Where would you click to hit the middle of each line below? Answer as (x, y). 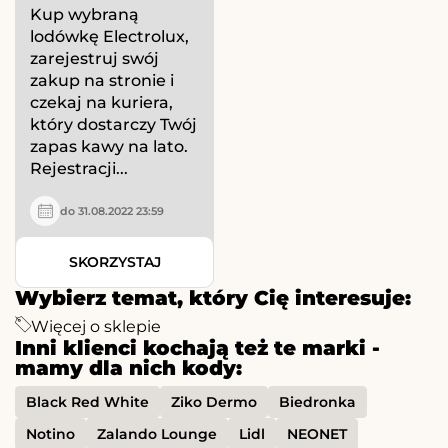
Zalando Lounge (157, 434)
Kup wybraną (84, 15)
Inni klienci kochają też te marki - (197, 348)
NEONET (317, 434)
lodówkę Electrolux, (109, 37)
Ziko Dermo (214, 402)
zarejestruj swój (94, 59)
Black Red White (87, 402)
